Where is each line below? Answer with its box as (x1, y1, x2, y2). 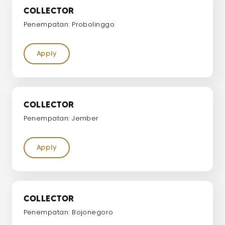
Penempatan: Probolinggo (23, 19, 115, 29)
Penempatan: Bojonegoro (23, 207, 114, 217)
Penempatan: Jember (23, 113, 99, 123)
